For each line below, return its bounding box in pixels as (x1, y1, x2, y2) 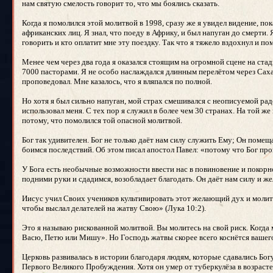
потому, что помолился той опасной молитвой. (22, 116, 182, 125)
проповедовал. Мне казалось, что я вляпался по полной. (22, 77, 212, 86)
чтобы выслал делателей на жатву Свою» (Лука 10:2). (22, 204, 206, 213)
